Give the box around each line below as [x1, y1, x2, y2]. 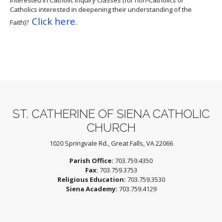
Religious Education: [57, 174, 126, 184]
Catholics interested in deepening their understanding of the [10, 4, 192, 14]
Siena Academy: [65, 184, 117, 193]
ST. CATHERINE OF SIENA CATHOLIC [12, 106, 210, 121]
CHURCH [86, 120, 136, 135]
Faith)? [10, 17, 32, 27]
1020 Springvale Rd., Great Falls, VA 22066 [49, 138, 173, 148]
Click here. [32, 14, 77, 27]
